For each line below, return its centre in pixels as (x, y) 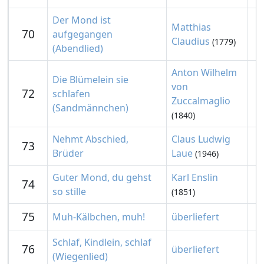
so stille (69, 192)
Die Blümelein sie (90, 80)
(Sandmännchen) (90, 108)
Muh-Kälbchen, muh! (99, 217)
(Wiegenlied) (80, 256)
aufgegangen (82, 34)
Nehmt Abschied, (90, 139)
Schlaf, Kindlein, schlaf (102, 242)
